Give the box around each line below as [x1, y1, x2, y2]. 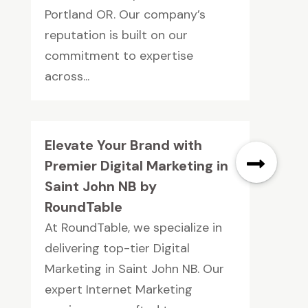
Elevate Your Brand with [44, 136, 202, 155]
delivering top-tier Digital [44, 240, 190, 257]
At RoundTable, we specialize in [44, 219, 222, 236]
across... [44, 68, 89, 85]
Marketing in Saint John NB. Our [44, 261, 224, 278]
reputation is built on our [44, 27, 188, 44]
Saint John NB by [44, 177, 157, 196]
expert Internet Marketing [44, 281, 192, 298]
